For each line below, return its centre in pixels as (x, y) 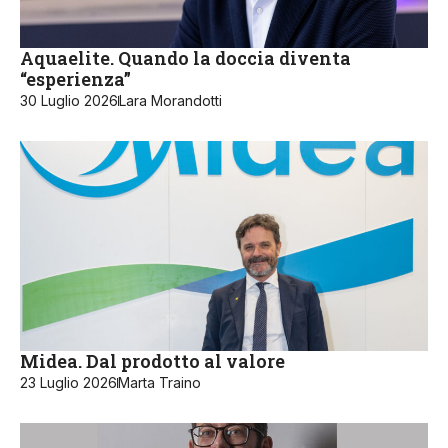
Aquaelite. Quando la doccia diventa (185, 58)
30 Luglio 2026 (69, 101)
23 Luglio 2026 (68, 383)
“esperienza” (75, 79)
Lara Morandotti (170, 101)
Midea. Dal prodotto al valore (152, 361)
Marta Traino (159, 383)
